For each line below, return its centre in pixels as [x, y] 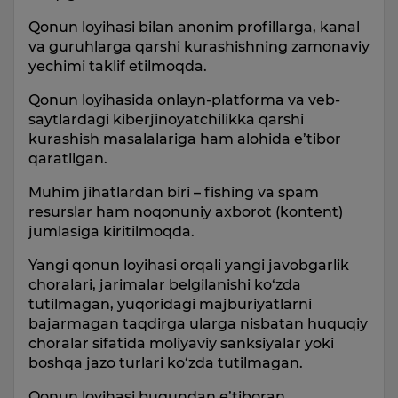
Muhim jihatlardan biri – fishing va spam [174, 192]
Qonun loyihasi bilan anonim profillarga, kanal [194, 27]
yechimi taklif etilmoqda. [118, 66]
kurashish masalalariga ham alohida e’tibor [185, 139]
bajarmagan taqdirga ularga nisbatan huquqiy [198, 324]
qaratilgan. [68, 159]
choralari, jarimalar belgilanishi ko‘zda [165, 285]
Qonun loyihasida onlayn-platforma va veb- [184, 100]
